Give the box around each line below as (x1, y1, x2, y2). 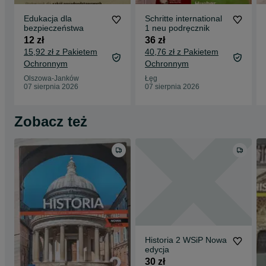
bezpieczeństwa (24, 23, 84, 33)
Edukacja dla (24, 14, 72, 23)
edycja (145, 245, 169, 254)
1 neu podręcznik (145, 23, 210, 33)
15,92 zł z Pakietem (24, 47, 97, 56)
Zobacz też (14, 113, 87, 129)
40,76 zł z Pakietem (145, 47, 218, 56)
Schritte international (145, 14, 222, 23)
